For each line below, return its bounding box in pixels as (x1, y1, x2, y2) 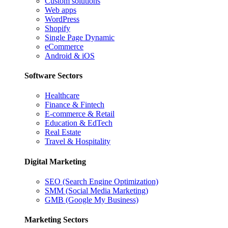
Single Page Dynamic (45, 33, 115, 42)
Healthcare (45, 91, 79, 100)
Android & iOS (45, 51, 95, 60)
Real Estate (45, 128, 81, 137)
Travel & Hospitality (45, 137, 110, 146)
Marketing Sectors (24, 215, 88, 224)
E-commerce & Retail (45, 109, 115, 119)
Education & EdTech (45, 119, 112, 128)
